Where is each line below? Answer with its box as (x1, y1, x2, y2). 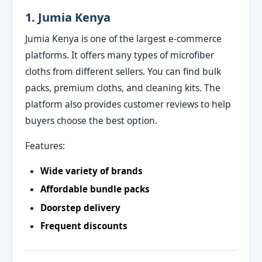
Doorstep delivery (40, 201, 120, 213)
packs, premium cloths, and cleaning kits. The (25, 81, 221, 94)
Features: (25, 139, 65, 153)
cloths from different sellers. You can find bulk (25, 64, 222, 78)
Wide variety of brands (40, 164, 143, 177)
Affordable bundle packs (40, 183, 150, 195)
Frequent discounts (40, 219, 127, 232)
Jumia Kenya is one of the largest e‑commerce (25, 32, 222, 45)
